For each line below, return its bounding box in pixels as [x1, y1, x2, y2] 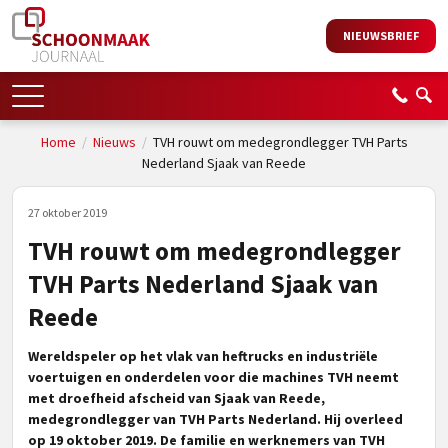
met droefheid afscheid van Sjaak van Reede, [28, 389, 325, 407]
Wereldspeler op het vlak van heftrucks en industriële [28, 347, 378, 365]
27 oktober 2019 [28, 205, 107, 220]
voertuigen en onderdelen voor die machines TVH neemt [28, 368, 399, 386]
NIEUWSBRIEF [343, 28, 419, 43]
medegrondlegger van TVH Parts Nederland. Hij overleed [28, 410, 403, 428]
